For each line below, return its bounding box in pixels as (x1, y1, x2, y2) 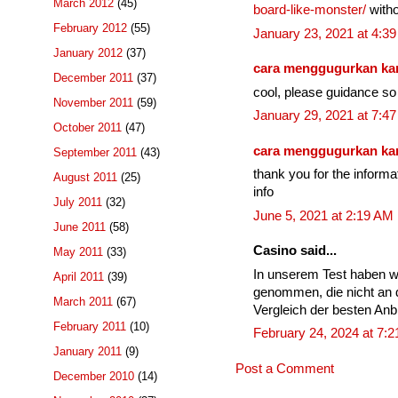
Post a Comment (235, 361, 334, 376)
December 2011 (53, 71, 133, 85)
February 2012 (53, 21, 127, 36)
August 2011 (53, 171, 117, 185)
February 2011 (53, 320, 126, 334)
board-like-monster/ (253, 3, 366, 18)
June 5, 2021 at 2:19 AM (253, 208, 394, 223)
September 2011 (53, 146, 137, 160)
